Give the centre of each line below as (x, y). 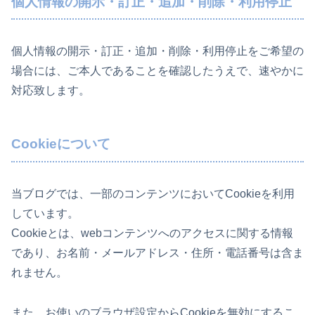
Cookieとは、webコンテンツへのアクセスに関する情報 (152, 233)
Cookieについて (61, 144)
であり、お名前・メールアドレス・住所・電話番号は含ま (157, 252)
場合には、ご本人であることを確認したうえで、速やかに (157, 71)
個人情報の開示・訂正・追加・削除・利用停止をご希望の (157, 51)
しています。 (45, 213)
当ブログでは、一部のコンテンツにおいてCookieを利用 (153, 193)
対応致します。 (51, 91)
